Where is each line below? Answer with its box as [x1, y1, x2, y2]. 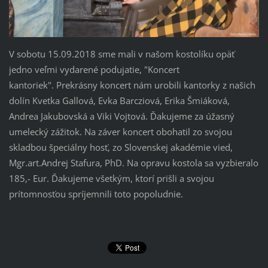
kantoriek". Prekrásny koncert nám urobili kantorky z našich [8, 79, 255, 92]
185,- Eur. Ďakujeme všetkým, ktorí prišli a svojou [8, 172, 214, 185]
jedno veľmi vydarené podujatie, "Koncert [8, 63, 179, 76]
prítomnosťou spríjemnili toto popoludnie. [8, 188, 183, 200]
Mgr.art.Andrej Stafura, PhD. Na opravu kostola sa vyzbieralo [8, 157, 258, 169]
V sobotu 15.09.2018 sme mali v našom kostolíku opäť [8, 48, 234, 60]
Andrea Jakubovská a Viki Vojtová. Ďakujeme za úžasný [8, 110, 234, 123]
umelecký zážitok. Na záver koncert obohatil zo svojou [8, 126, 232, 138]
